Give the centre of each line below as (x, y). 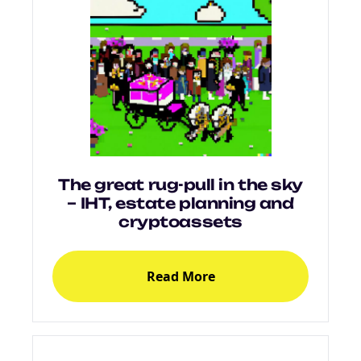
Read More (180, 276)
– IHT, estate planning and (180, 203)
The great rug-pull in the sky (180, 185)
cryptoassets (180, 222)
